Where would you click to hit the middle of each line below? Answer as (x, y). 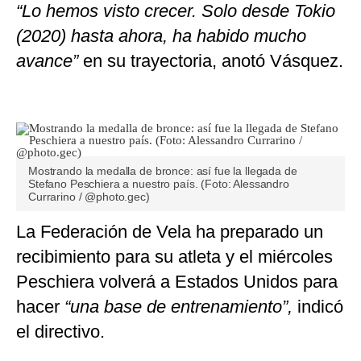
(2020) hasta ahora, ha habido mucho (161, 35)
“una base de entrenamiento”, (178, 306)
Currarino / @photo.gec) (89, 196)
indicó (318, 306)
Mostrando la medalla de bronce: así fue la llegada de (163, 170)
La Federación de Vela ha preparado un (170, 231)
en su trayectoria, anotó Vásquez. (213, 60)
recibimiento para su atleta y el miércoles (174, 256)
